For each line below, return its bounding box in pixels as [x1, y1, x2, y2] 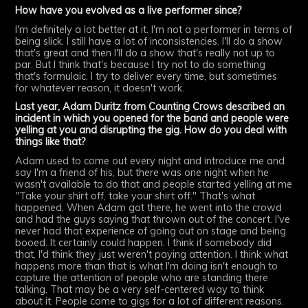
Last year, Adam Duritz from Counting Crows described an [15, 100, 285, 113]
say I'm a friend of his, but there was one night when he [15, 166, 269, 179]
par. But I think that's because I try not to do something [15, 58, 266, 71]
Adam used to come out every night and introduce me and [15, 155, 285, 168]
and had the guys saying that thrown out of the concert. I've [15, 213, 291, 226]
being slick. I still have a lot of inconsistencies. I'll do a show [15, 34, 283, 47]
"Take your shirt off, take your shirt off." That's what [15, 190, 256, 203]
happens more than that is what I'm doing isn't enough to [15, 260, 278, 273]
